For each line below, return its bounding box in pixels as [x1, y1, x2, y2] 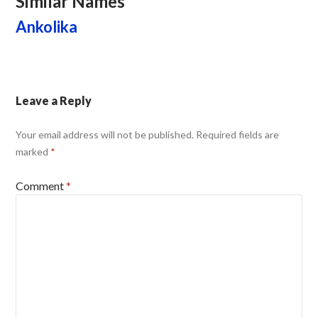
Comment [15, 179, 66, 192]
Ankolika [15, 17, 77, 36]
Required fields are [195, 128, 279, 141]
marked [15, 146, 50, 158]
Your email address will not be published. [15, 128, 194, 141]
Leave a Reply [15, 94, 92, 107]
